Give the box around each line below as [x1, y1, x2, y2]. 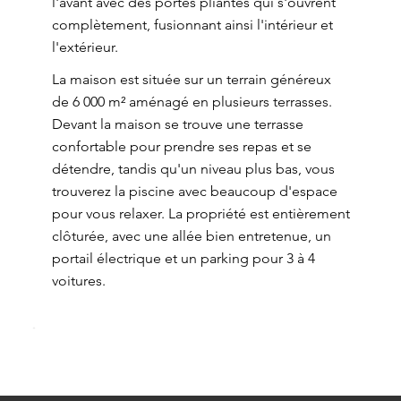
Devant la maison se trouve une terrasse [51, 115, 303, 132]
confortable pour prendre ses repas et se [51, 138, 311, 155]
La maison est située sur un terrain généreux [51, 71, 331, 88]
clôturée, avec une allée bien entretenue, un [51, 227, 331, 244]
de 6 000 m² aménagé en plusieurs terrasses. [51, 93, 332, 110]
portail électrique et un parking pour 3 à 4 [51, 250, 315, 267]
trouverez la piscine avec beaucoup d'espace [51, 183, 337, 200]
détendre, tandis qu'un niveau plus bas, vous [51, 160, 335, 177]
